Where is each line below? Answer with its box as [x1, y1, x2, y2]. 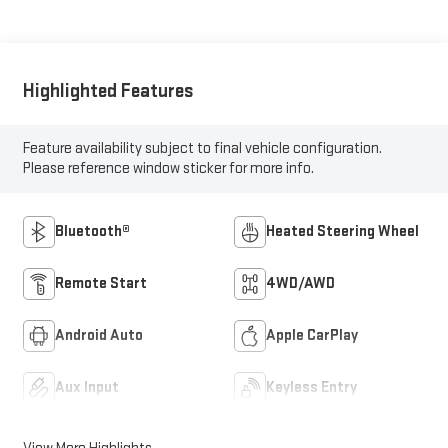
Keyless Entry [266, 378, 357, 397]
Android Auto [54, 326, 143, 345]
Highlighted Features [22, 78, 194, 103]
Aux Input [54, 378, 119, 397]
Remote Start [54, 274, 147, 293]
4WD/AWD [266, 274, 335, 293]
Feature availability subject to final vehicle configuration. [22, 138, 382, 158]
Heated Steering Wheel [266, 222, 419, 241]
